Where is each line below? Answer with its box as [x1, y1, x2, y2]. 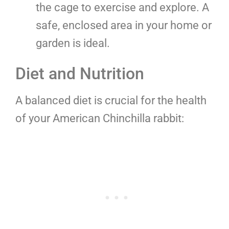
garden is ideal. [36, 36, 110, 50]
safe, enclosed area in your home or [36, 18, 212, 32]
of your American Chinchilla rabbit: [15, 111, 184, 125]
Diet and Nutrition [15, 63, 144, 83]
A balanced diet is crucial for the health [15, 94, 207, 107]
